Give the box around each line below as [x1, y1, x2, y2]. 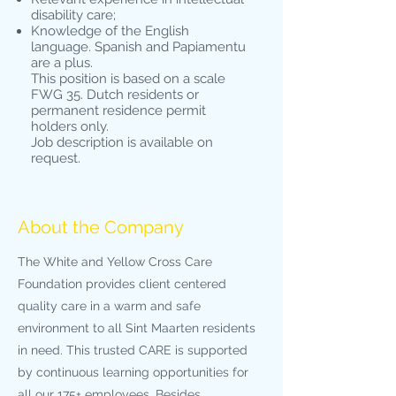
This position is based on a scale [31, 71, 225, 87]
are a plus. [31, 55, 93, 71]
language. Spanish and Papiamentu [31, 39, 246, 55]
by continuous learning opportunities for [18, 365, 248, 379]
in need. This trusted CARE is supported [18, 343, 247, 357]
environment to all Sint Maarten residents [18, 321, 255, 335]
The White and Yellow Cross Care [18, 255, 212, 269]
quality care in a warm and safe [18, 299, 201, 313]
